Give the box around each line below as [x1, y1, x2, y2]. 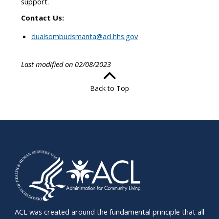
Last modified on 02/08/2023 [21, 59, 111, 69]
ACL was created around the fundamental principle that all [15, 207, 204, 217]
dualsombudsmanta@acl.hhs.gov [31, 31, 138, 41]
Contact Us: [21, 13, 64, 22]
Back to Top [90, 84, 129, 93]
